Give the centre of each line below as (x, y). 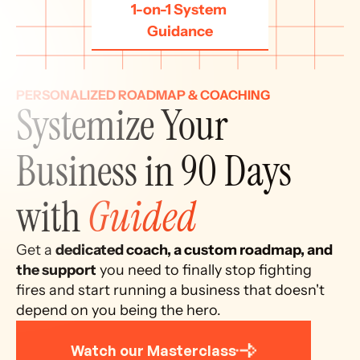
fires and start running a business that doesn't (170, 290)
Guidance (180, 31)
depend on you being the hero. (119, 310)
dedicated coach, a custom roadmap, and (194, 250)
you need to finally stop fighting (204, 270)
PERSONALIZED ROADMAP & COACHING (143, 95)
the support (56, 270)
